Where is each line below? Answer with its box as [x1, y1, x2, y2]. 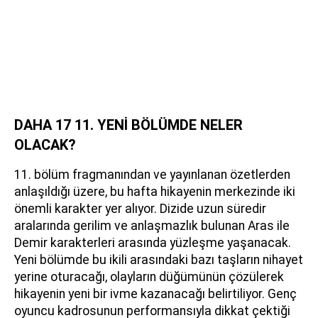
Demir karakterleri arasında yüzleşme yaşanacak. [14, 236, 291, 250]
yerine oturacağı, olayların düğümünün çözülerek [14, 270, 284, 284]
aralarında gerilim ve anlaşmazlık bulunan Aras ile [14, 219, 290, 233]
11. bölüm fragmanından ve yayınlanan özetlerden [14, 168, 290, 182]
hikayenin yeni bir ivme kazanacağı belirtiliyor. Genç [14, 287, 297, 301]
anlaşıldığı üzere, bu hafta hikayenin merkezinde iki [14, 185, 295, 199]
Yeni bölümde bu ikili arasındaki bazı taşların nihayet [14, 253, 303, 267]
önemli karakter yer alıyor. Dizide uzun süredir [14, 202, 266, 216]
